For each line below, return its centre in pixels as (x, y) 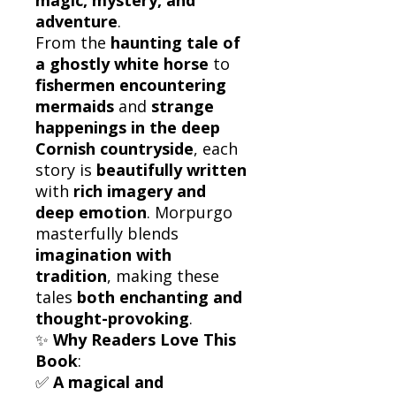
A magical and (108, 381)
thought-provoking (112, 318)
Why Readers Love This (145, 339)
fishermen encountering (131, 84)
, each (216, 148)
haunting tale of (175, 42)
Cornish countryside (114, 148)
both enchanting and (160, 297)
